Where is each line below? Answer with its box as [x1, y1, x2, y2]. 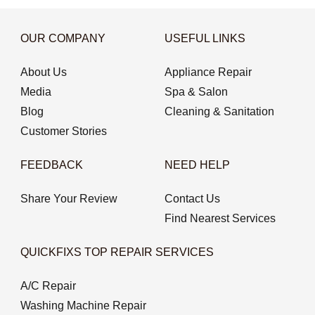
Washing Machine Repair [20, 299, 146, 311]
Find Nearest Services [165, 212, 276, 224]
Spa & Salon [165, 85, 228, 98]
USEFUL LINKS [165, 32, 245, 44]
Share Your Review [20, 192, 117, 205]
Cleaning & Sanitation [165, 105, 274, 117]
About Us [20, 65, 67, 78]
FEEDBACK [20, 158, 83, 171]
